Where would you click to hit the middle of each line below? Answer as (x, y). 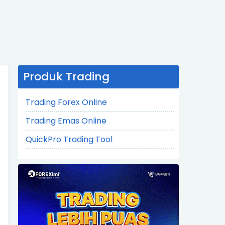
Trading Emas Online (66, 121)
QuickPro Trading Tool (69, 139)
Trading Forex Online (66, 102)
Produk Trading (66, 77)
